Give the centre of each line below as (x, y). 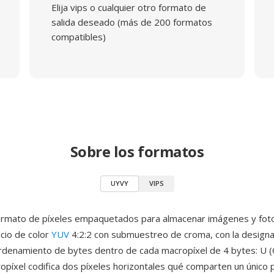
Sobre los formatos (137, 151)
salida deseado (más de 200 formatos (131, 22)
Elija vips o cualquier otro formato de (128, 7)
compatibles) (78, 37)
